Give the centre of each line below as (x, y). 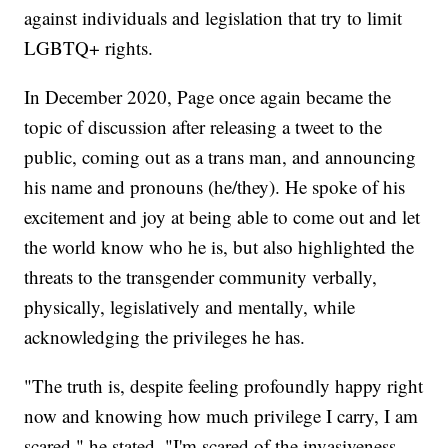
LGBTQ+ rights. (89, 48)
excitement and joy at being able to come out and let (222, 217)
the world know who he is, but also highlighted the (219, 247)
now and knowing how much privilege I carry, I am (221, 416)
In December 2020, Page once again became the (208, 97)
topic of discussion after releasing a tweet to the (203, 127)
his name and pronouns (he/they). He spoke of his (215, 187)
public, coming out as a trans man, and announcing (220, 157)
